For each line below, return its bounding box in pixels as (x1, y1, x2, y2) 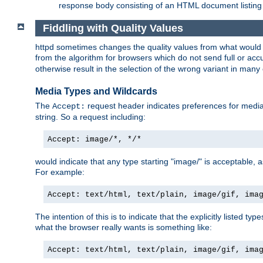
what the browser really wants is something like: (35, 222, 212, 232)
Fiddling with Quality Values (42, 22, 183, 34)
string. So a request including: (35, 112, 146, 122)
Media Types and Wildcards (35, 86, 157, 96)
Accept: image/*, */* (48, 135, 141, 144)
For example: (35, 167, 85, 177)
